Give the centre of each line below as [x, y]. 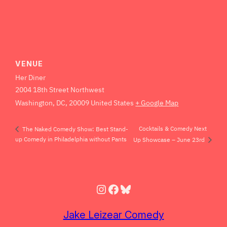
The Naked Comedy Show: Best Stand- [75, 129]
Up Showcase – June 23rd [169, 140]
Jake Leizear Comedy [113, 215]
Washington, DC [41, 103]
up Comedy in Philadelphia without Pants [71, 139]
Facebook [134, 188]
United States [112, 103]
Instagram [123, 188]
